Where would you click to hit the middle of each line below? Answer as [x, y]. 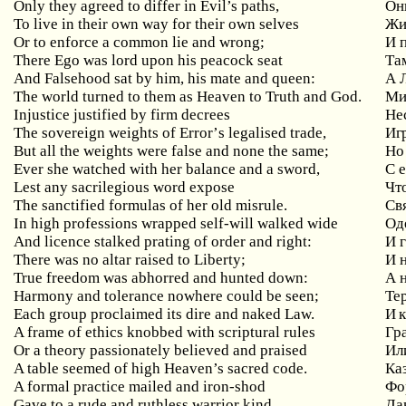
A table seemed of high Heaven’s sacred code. [161, 368]
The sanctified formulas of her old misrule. [151, 205]
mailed [151, 387]
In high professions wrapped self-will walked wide [176, 223]
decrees [206, 115]
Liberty [218, 260]
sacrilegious [111, 187]
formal [49, 387]
